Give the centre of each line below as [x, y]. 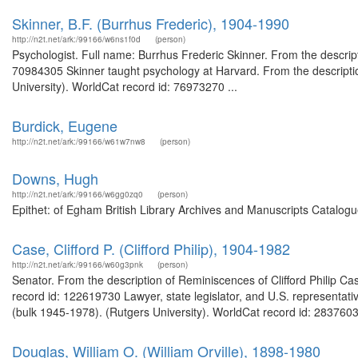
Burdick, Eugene [65, 125]
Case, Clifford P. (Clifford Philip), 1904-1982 [151, 249]
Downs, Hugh [55, 178]
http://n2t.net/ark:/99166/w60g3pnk [78, 265]
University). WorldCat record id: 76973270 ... [125, 86]
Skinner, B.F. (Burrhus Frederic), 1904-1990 [151, 23]
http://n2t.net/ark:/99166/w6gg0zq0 [78, 194]
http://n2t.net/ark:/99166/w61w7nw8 [79, 141]
